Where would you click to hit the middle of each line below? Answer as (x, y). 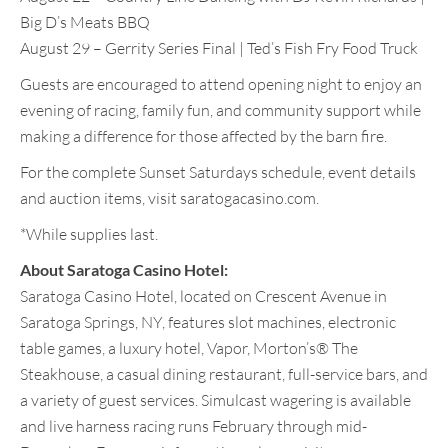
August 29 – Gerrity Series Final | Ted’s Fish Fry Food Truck (219, 48)
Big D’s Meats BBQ (85, 22)
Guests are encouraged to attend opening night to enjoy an (221, 84)
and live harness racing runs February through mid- (193, 426)
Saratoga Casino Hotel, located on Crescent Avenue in (203, 296)
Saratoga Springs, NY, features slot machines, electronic (208, 322)
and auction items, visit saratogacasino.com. (169, 198)
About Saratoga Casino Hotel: (124, 270)
